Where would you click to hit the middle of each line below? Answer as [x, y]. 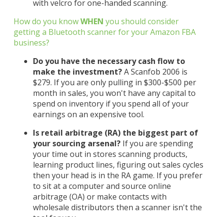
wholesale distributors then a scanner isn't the [117, 207]
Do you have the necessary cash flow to [109, 61]
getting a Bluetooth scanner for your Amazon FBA [105, 32]
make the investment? [77, 72]
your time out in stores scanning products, [110, 154]
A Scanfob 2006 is [155, 72]
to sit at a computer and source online [102, 186]
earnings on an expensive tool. [89, 114]
